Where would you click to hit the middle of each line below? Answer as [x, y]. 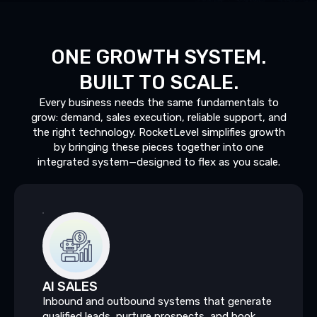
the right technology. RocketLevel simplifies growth [158, 132]
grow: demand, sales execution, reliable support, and [158, 117]
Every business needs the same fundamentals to [158, 102]
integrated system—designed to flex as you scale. [158, 162]
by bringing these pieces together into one [158, 147]
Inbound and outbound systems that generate [157, 301]
